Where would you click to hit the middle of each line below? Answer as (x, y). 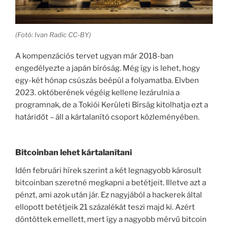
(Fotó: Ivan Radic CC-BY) (53, 34)
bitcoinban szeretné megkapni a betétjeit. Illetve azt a (111, 182)
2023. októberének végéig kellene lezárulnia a (97, 93)
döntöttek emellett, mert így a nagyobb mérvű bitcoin (111, 219)
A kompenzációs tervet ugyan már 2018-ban (94, 56)
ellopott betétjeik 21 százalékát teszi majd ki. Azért (105, 207)
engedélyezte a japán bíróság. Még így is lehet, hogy (108, 68)
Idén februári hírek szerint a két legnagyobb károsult (108, 170)
